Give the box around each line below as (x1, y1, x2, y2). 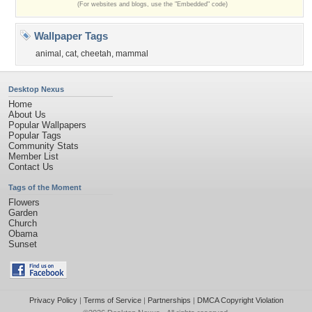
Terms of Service (83, 296, 141, 304)
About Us (8, 109, 46, 120)
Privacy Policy (29, 296, 77, 304)
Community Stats (8, 141, 79, 151)
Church (8, 218, 37, 228)
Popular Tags (8, 130, 61, 141)
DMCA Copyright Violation (196, 296, 283, 304)
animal (36, 49, 61, 58)
